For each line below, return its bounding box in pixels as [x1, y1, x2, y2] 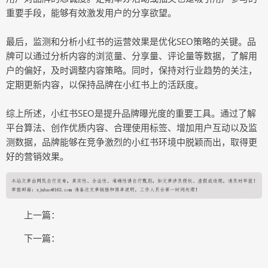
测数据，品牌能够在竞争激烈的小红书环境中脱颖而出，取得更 [6, 136, 257, 148]
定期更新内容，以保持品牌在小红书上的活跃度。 [6, 78, 203, 90]
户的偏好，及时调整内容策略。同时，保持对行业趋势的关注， [6, 64, 257, 76]
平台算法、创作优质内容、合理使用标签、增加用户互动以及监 [6, 121, 257, 133]
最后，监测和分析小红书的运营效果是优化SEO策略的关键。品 [6, 35, 256, 47]
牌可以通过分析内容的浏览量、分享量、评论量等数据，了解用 [6, 50, 257, 62]
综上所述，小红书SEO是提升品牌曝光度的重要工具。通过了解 [6, 107, 256, 119]
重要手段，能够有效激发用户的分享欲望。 [6, 7, 176, 19]
